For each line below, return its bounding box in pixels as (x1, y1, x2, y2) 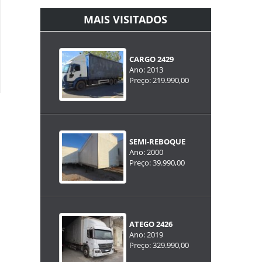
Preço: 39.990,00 (129, 157, 185, 168)
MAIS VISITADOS (84, 12, 168, 26)
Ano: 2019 (129, 229, 163, 240)
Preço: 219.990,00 (129, 74, 189, 85)
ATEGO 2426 (129, 218, 173, 229)
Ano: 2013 (129, 64, 163, 75)
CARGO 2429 (129, 53, 174, 64)
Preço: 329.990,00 (129, 239, 189, 250)
